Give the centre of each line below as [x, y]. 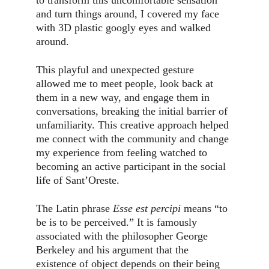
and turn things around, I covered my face [129, 14]
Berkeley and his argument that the [114, 250]
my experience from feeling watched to [123, 153]
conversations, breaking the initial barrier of [133, 111]
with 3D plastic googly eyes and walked [125, 28]
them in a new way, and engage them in [124, 97]
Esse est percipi [147, 208]
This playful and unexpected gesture [116, 70]
